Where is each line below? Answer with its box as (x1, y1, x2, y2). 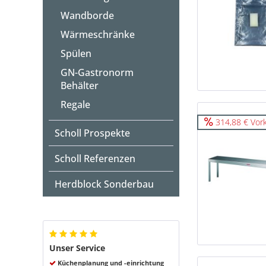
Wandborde (61, 9, 114, 22)
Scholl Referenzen (55, 152, 135, 165)
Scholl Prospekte (55, 126, 130, 140)
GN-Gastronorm (61, 66, 134, 79)
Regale (61, 98, 90, 111)
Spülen (61, 47, 91, 60)
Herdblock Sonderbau (55, 178, 154, 191)
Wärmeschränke (61, 28, 135, 41)
